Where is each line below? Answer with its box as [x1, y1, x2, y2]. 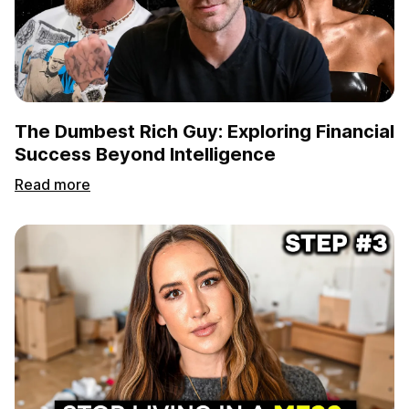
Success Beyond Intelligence [15, 143, 276, 165]
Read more [15, 175, 90, 194]
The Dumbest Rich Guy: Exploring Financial [15, 121, 394, 142]
